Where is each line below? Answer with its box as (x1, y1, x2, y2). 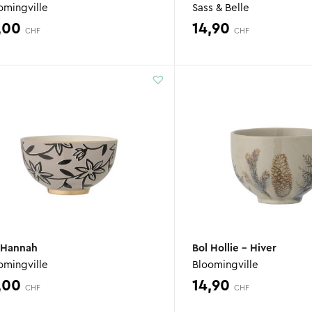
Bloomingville (192, 259, 258, 270)
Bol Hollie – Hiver (192, 242, 276, 253)
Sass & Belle (192, 2, 249, 13)
